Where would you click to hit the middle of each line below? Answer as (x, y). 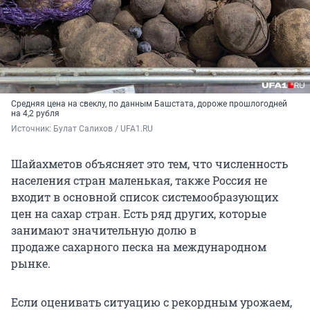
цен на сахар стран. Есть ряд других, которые (139, 213)
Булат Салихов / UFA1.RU (103, 128)
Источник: (32, 128)
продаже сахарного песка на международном (139, 246)
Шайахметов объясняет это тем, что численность (149, 163)
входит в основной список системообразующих (145, 197)
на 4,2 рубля (35, 113)
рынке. (31, 263)
